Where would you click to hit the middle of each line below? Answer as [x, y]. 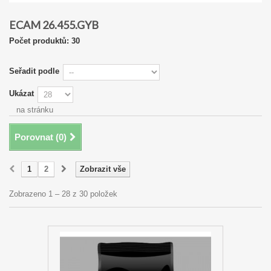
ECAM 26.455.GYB [55, 25]
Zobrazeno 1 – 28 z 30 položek [63, 194]
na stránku [35, 110]
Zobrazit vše [103, 169]
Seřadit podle [34, 71]
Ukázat [21, 93]
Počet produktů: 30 [44, 41]
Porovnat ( [37, 137]
